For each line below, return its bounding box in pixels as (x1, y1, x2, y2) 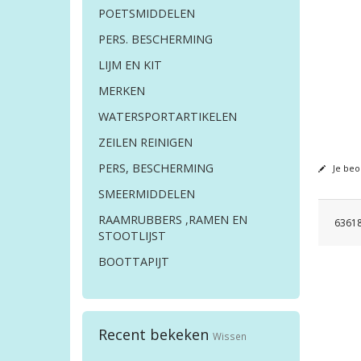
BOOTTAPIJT (98, 254, 169, 270)
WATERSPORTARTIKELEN (98, 109, 237, 125)
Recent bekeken (98, 325, 213, 345)
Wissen (213, 330, 247, 343)
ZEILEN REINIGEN (98, 135, 193, 151)
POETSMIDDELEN (98, 6, 195, 22)
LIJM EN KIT (98, 57, 162, 73)
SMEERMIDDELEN (98, 186, 195, 202)
